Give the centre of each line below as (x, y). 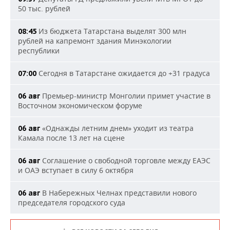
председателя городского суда (72, 203)
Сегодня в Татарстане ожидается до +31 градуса (123, 73)
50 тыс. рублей (44, 8)
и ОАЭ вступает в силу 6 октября (76, 170)
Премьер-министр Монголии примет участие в (125, 96)
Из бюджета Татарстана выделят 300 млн (111, 31)
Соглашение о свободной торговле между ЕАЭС (125, 160)
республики (39, 51)
